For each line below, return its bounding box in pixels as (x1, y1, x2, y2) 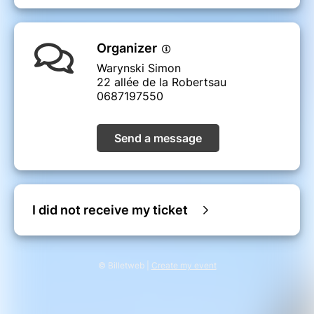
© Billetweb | (97, 260, 151, 271)
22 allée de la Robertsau (97, 75, 226, 90)
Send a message (114, 131, 202, 146)
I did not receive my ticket (32, 203, 188, 218)
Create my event (151, 260, 217, 271)
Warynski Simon (97, 61, 181, 76)
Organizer (97, 41, 160, 56)
